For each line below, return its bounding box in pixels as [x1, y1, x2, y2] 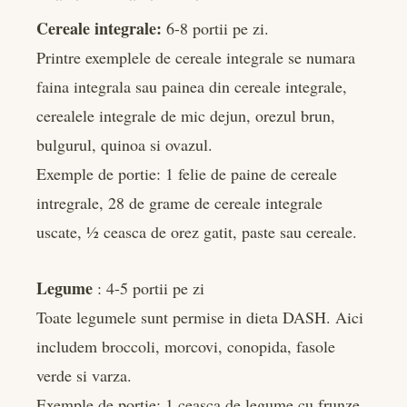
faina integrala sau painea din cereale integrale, [36, 74, 347, 97]
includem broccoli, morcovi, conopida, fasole [36, 334, 335, 357]
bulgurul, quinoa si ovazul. [36, 133, 213, 155]
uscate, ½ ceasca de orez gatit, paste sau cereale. [36, 220, 357, 243]
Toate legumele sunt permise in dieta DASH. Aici [36, 305, 363, 328]
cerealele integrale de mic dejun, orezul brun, [36, 104, 335, 126]
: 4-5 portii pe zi [93, 276, 204, 299]
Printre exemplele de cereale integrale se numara [36, 45, 355, 68]
